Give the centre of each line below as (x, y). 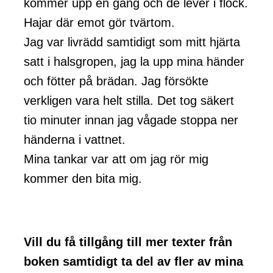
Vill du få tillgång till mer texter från (128, 242)
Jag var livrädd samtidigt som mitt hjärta (132, 42)
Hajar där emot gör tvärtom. (99, 23)
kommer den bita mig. (83, 179)
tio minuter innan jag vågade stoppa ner (131, 120)
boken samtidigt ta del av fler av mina (133, 262)
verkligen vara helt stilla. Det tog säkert (129, 101)
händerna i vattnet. (74, 140)
